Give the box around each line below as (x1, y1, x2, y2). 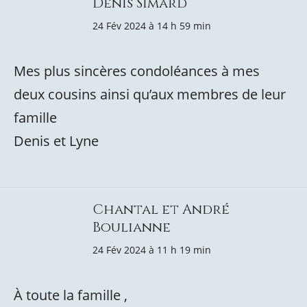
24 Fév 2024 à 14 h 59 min (93, 19, 211, 32)
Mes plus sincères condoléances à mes (14, 62, 260, 80)
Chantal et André (93, 200, 230, 219)
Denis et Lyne (14, 132, 99, 150)
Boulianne (93, 218, 171, 236)
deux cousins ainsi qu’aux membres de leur (14, 85, 286, 103)
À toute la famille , (14, 286, 127, 304)
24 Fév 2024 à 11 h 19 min (93, 243, 211, 256)
